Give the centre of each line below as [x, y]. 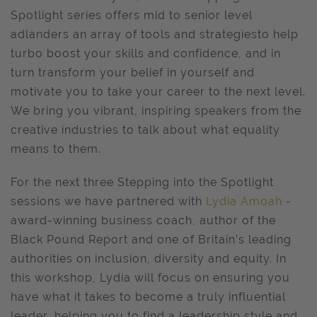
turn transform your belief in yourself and [133, 73]
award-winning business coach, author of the [143, 220]
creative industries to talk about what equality [145, 130]
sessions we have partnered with [108, 201]
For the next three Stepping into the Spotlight [142, 182]
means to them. [56, 149]
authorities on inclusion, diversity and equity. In [149, 259]
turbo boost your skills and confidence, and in [146, 53]
